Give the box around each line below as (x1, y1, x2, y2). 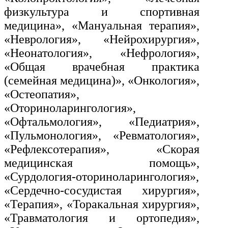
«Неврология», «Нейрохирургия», (4, 32, 200, 46)
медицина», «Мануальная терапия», (4, 18, 200, 32)
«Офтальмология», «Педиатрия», (4, 115, 200, 128)
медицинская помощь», (4, 156, 200, 169)
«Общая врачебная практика (4, 60, 200, 73)
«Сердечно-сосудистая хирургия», (4, 183, 200, 197)
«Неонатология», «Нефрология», (4, 46, 200, 60)
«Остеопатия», (4, 87, 79, 101)
